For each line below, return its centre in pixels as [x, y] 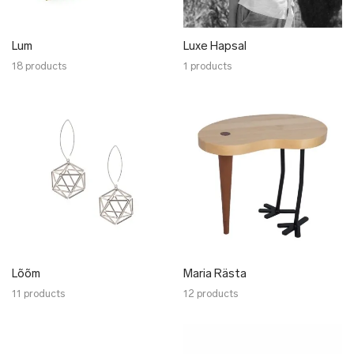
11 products [38, 294]
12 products [211, 294]
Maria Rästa [215, 275]
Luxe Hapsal [215, 47]
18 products [39, 67]
